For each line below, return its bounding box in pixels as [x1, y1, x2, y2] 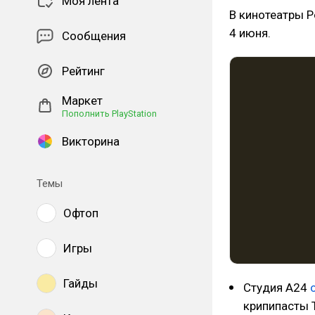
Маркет [62, 94, 103, 108]
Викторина [62, 134, 120, 148]
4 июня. [229, 26, 271, 40]
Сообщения [62, 29, 126, 43]
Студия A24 [243, 281, 310, 295]
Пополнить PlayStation [62, 108, 157, 119]
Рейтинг [62, 64, 105, 78]
